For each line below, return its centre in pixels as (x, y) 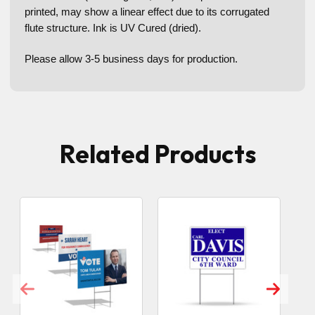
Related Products (157, 154)
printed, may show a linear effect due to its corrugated (147, 12)
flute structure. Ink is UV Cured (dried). (113, 28)
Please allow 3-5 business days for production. (133, 59)
